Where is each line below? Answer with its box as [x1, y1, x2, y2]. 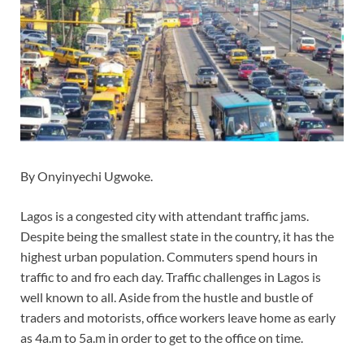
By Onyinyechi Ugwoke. [20, 168, 153, 184]
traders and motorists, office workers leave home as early [20, 310, 336, 326]
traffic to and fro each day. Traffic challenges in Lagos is [20, 269, 321, 285]
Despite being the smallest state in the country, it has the [20, 228, 334, 245]
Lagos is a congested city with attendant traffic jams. [20, 208, 309, 224]
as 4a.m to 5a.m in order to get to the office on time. [20, 330, 305, 346]
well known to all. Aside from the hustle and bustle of [20, 289, 313, 305]
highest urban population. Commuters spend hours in [20, 249, 318, 265]
